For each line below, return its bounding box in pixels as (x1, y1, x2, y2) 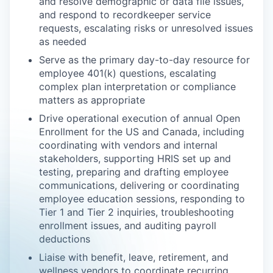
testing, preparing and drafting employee (39, 166, 229, 178)
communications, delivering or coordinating (39, 179, 239, 191)
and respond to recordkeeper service (39, 9, 211, 21)
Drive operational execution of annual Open (39, 112, 240, 124)
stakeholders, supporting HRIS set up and (39, 152, 231, 165)
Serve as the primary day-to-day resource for (39, 54, 250, 66)
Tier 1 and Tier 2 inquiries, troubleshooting (39, 206, 234, 218)
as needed (39, 35, 87, 48)
